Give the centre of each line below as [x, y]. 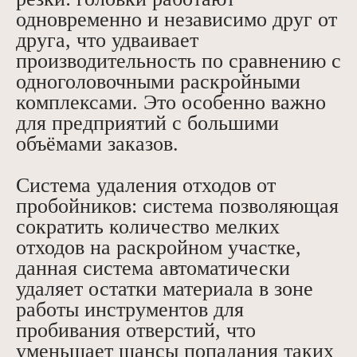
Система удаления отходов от [146, 186]
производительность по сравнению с [178, 61]
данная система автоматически [153, 269]
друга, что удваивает [107, 41]
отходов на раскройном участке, [159, 248]
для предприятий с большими [147, 124]
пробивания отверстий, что [136, 331]
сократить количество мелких [148, 227]
